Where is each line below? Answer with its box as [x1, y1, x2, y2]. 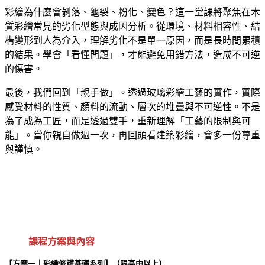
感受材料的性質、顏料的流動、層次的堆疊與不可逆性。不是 [5, 102, 260, 112]
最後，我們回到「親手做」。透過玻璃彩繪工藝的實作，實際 [5, 88, 260, 98]
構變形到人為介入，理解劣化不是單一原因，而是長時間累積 [5, 35, 260, 46]
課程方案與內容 [28, 237, 95, 247]
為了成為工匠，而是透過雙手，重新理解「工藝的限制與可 [5, 116, 251, 127]
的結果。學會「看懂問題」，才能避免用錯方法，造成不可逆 [5, 50, 260, 60]
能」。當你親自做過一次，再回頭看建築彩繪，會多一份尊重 [5, 130, 260, 141]
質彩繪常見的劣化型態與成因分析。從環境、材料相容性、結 [5, 21, 260, 32]
